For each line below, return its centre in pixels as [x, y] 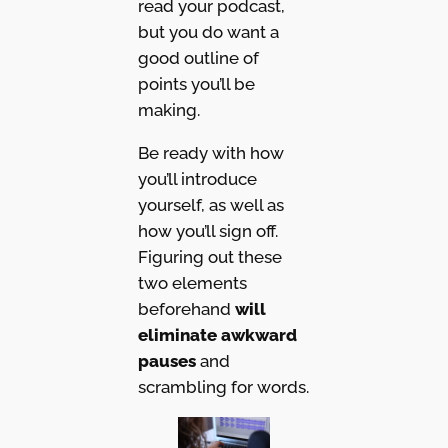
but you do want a [208, 32]
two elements [192, 283]
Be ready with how [210, 153]
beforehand [186, 309]
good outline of [198, 58]
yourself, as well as [210, 205]
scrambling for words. [223, 387]
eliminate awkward [217, 335]
